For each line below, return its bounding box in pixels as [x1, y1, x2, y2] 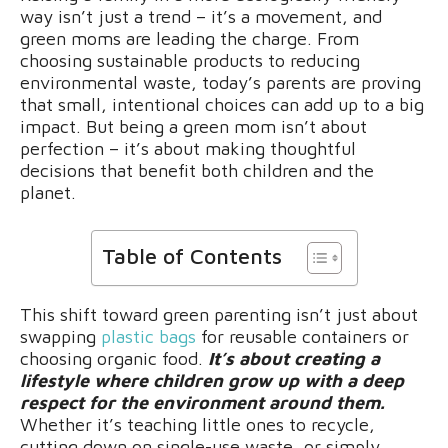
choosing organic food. [20, 348, 208, 370]
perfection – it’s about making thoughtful [20, 138, 356, 160]
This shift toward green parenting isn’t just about [20, 304, 418, 326]
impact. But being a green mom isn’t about [20, 116, 367, 138]
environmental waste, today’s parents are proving [20, 72, 421, 94]
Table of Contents [101, 243, 282, 270]
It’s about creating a [208, 348, 380, 370]
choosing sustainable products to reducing [20, 50, 360, 72]
